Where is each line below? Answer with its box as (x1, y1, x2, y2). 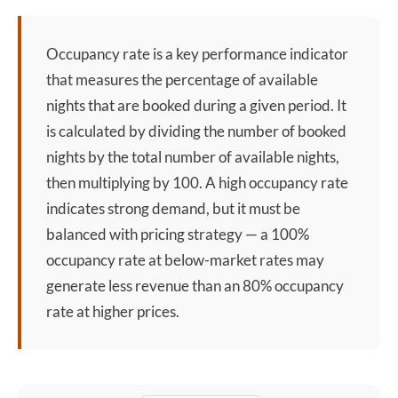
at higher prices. (74, 302, 179, 321)
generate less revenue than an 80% (46, 276, 275, 295)
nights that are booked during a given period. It (46, 96, 346, 115)
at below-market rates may (146, 251, 324, 269)
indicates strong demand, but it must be (46, 199, 300, 218)
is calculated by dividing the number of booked (46, 122, 346, 140)
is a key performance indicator (150, 44, 348, 63)
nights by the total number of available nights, (46, 147, 339, 166)
